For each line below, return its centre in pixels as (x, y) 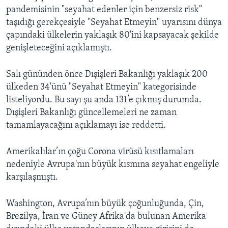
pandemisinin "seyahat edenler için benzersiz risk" (104, 10)
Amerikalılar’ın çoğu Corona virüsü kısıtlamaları (100, 152)
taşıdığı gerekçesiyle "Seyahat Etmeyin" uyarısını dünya (114, 23)
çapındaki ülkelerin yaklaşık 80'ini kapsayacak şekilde (112, 36)
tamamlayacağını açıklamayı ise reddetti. (86, 126)
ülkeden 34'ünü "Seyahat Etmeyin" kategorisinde (101, 88)
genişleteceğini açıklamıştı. (59, 48)
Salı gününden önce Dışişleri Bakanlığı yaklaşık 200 (107, 75)
